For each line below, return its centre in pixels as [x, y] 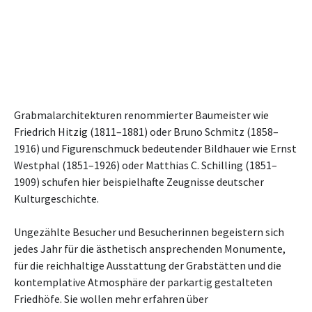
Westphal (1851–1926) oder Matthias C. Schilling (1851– [146, 165]
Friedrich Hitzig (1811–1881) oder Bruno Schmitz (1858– [146, 132]
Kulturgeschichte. [56, 198]
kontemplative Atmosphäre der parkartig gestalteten [143, 282]
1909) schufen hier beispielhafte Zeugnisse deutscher [139, 182]
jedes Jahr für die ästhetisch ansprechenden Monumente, [150, 249]
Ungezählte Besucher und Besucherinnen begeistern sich [149, 232]
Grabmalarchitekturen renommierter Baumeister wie [141, 115]
